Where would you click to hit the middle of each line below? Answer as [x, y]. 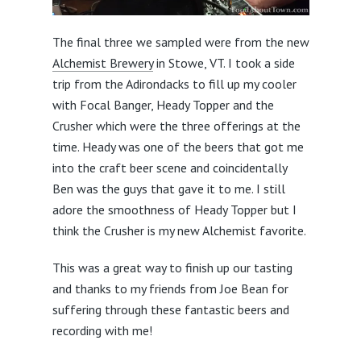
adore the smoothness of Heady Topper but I [174, 209]
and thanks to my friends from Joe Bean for [170, 288]
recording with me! [102, 330]
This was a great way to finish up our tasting [172, 267]
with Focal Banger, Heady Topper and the [163, 104]
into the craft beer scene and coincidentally [169, 167]
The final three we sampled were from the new [180, 41]
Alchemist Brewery [102, 62]
